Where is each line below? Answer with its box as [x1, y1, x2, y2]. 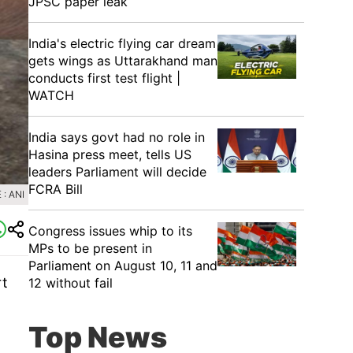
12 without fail [28, 275, 113, 291]
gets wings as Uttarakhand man [28, 53, 217, 69]
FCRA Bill [28, 181, 83, 197]
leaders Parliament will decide [28, 164, 206, 180]
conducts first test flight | [28, 70, 180, 86]
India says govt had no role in [28, 129, 205, 145]
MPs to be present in [28, 240, 152, 256]
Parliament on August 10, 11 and [28, 258, 217, 273]
